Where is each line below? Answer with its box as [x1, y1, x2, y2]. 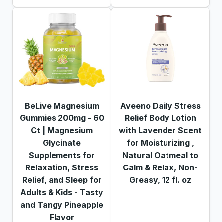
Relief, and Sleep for [22, 174, 102, 185]
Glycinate [43, 137, 81, 148]
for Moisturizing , [126, 137, 194, 148]
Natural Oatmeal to [122, 150, 198, 160]
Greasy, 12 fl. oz [129, 174, 191, 185]
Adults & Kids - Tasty [20, 187, 103, 197]
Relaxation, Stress [25, 162, 98, 172]
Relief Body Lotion [124, 112, 196, 123]
